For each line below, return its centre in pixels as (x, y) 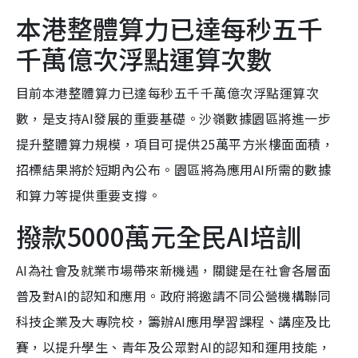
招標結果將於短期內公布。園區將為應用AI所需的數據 (174, 170)
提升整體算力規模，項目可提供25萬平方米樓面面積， (175, 144)
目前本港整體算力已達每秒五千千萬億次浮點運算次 (168, 93)
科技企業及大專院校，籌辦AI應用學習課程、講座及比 (174, 322)
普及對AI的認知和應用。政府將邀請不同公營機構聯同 (174, 296)
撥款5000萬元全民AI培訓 (159, 236)
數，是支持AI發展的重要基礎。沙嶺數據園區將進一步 (174, 119)
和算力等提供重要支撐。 (89, 195)
